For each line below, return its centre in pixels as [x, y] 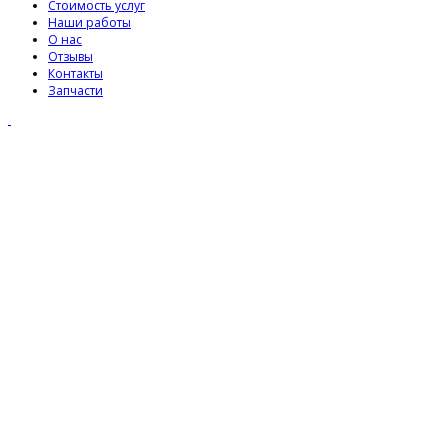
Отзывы [70, 56]
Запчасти [75, 90]
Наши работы [89, 22]
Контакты [75, 73]
